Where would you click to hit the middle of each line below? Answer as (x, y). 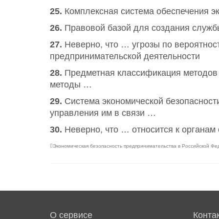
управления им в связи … (103, 113)
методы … (71, 85)
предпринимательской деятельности (125, 56)
